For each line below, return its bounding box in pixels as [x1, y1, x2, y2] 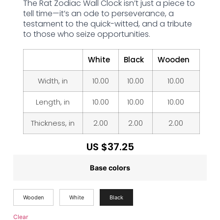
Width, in [38, 75, 68, 86]
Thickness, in [31, 117, 75, 128]
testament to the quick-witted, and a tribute [23, 18, 192, 29]
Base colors [89, 164, 130, 172]
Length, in [36, 96, 70, 107]
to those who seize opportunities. [23, 28, 150, 40]
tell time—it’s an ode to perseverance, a [23, 7, 174, 19]
